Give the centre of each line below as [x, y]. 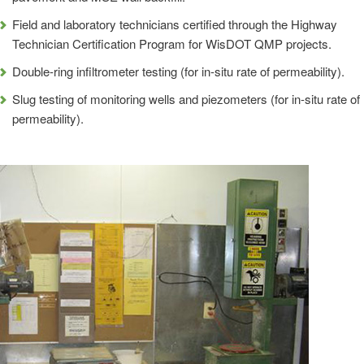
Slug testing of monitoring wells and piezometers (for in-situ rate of [186, 99]
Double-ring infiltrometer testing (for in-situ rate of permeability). [178, 71]
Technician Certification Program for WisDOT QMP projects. [172, 43]
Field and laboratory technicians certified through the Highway [175, 24]
